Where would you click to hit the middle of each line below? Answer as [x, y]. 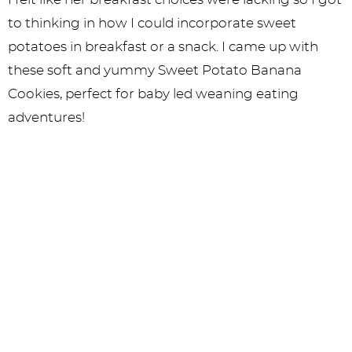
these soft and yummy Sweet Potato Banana [155, 70]
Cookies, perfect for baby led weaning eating [153, 94]
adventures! [49, 117]
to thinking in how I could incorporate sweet [152, 23]
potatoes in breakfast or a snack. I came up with [163, 47]
